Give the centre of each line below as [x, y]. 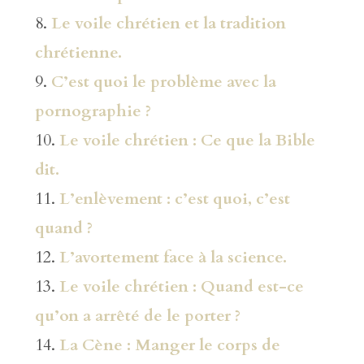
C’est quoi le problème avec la [163, 81]
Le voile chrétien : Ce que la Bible [187, 140]
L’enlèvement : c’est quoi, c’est [174, 198]
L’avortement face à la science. [173, 257]
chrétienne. [78, 52]
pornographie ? [93, 110]
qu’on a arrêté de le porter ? [137, 315]
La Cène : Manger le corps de [169, 344]
